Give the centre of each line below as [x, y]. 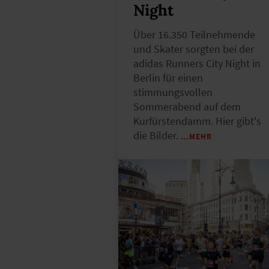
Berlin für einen [168, 78]
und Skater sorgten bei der [194, 49]
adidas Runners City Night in [197, 63]
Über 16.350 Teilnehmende [194, 35]
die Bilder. [157, 135]
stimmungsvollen [173, 92]
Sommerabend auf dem [187, 107]
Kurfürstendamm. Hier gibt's [197, 121]
